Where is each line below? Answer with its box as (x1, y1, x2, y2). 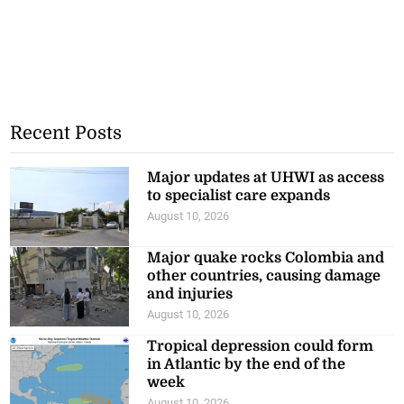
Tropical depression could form (147, 338, 374, 355)
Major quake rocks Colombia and (147, 250, 385, 267)
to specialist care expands (147, 188, 331, 205)
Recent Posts (10, 123, 123, 144)
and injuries (147, 286, 234, 303)
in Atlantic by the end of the (147, 356, 346, 373)
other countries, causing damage (147, 268, 381, 285)
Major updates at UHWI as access (147, 170, 385, 187)
